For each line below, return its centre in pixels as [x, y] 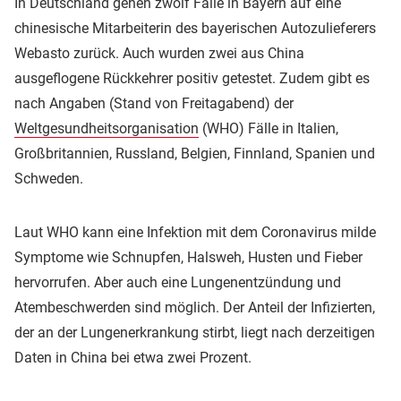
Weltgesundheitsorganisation [107, 128]
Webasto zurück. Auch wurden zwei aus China [159, 53]
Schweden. [49, 178]
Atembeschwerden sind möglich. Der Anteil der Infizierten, [195, 307]
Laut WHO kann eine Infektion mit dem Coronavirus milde [195, 232]
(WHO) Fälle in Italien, [269, 128]
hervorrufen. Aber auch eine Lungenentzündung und [178, 282]
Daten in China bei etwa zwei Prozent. [133, 357]
